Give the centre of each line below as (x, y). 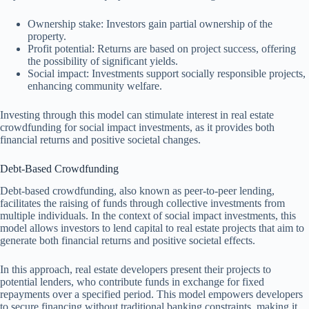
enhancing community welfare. (95, 86)
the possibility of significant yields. (103, 61)
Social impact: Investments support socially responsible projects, (167, 73)
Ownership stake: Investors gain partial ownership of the (150, 23)
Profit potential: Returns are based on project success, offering (162, 48)
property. (47, 36)
